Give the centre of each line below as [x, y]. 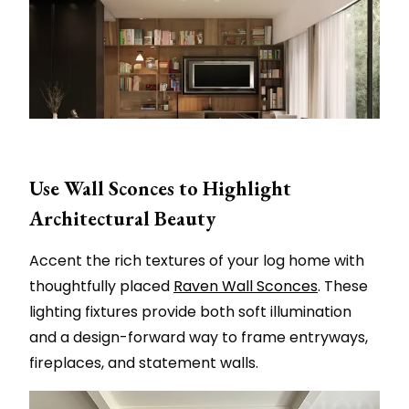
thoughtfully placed [101, 287]
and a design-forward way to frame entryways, [199, 338]
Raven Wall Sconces [246, 287]
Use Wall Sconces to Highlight [160, 189]
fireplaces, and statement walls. [144, 363]
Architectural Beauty [122, 219]
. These [343, 287]
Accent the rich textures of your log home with [197, 261]
